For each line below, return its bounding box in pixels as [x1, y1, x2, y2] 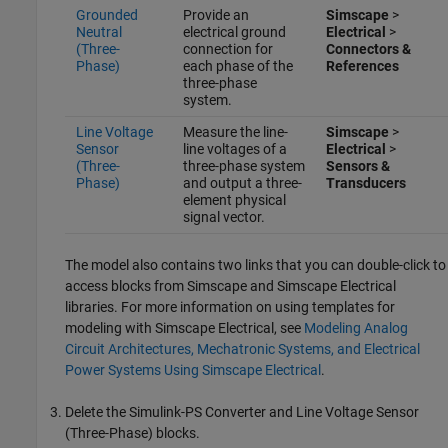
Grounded [75, 7, 138, 23]
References [325, 58, 399, 74]
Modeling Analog [304, 320, 408, 336]
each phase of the [182, 58, 293, 74]
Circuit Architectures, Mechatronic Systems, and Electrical [65, 341, 420, 357]
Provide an [182, 7, 249, 23]
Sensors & [325, 158, 390, 174]
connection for [182, 41, 273, 57]
